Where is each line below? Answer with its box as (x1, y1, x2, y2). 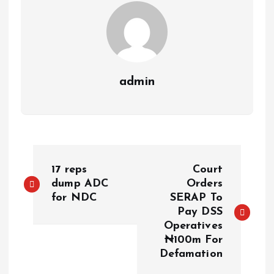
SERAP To (169, 191, 223, 204)
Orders (187, 177, 223, 190)
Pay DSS (177, 206, 223, 218)
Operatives (163, 220, 223, 232)
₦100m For (164, 234, 223, 246)
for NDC (51, 191, 97, 204)
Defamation (159, 248, 223, 260)
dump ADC (51, 177, 109, 190)
